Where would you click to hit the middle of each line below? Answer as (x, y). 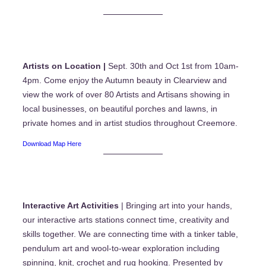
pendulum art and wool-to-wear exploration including (121, 248)
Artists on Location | (65, 66)
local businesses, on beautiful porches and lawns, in (120, 108)
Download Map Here (52, 143)
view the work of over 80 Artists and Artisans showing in (126, 94)
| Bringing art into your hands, (175, 205)
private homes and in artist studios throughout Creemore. (130, 123)
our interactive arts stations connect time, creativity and (126, 219)
